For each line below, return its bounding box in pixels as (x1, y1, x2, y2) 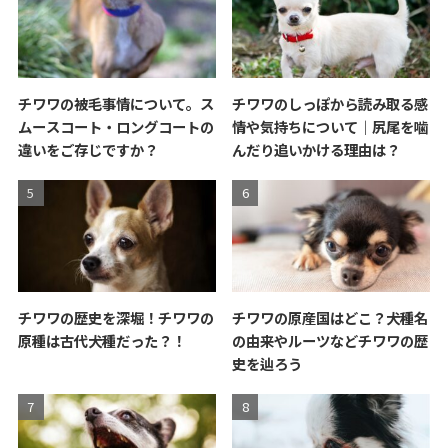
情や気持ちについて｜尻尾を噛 (232, 116, 429, 138)
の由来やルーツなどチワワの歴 (232, 329, 429, 351)
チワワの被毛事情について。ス (17, 93, 214, 115)
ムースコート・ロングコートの (17, 116, 214, 138)
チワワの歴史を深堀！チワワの (17, 306, 214, 328)
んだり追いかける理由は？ (232, 139, 401, 161)
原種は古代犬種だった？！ (17, 329, 186, 351)
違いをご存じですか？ (17, 139, 158, 161)
